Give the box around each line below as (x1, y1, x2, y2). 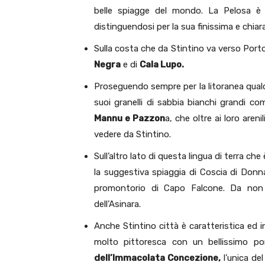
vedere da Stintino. (94, 129, 171, 140)
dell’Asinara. (94, 199, 141, 210)
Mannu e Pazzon (94, 113, 165, 124)
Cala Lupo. (140, 59, 184, 70)
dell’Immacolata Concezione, (94, 253, 221, 264)
